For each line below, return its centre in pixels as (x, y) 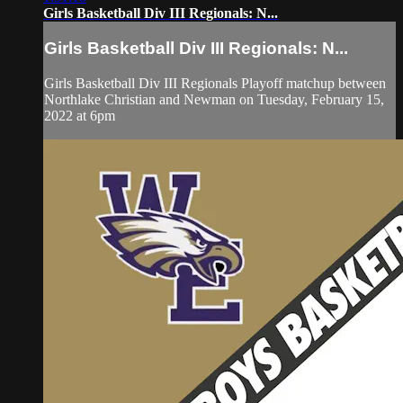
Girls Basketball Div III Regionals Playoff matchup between (215, 83)
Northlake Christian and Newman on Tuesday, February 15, (214, 99)
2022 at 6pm (80, 115)
